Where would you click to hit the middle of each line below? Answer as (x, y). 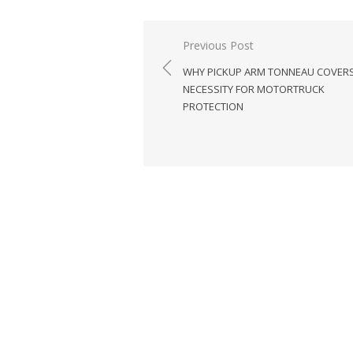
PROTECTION (213, 106)
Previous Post (218, 45)
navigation (201, 85)
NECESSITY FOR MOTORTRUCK (254, 89)
